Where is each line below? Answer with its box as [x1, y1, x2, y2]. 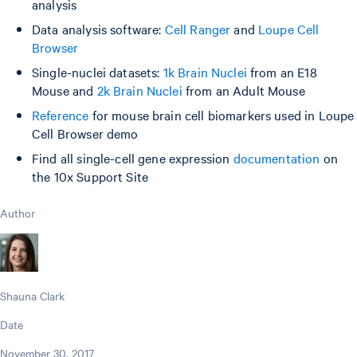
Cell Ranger [164, 19, 231, 37]
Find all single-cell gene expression [32, 148, 233, 167]
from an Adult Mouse [185, 80, 305, 99]
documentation [233, 148, 320, 167]
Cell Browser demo [32, 124, 139, 142]
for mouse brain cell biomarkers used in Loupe [88, 105, 355, 124]
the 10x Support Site [32, 167, 148, 185]
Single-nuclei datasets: [32, 62, 163, 80]
